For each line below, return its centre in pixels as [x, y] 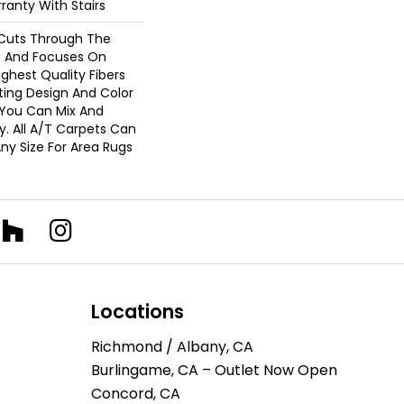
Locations [138, 312]
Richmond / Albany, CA [172, 347]
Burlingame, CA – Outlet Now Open [214, 370]
